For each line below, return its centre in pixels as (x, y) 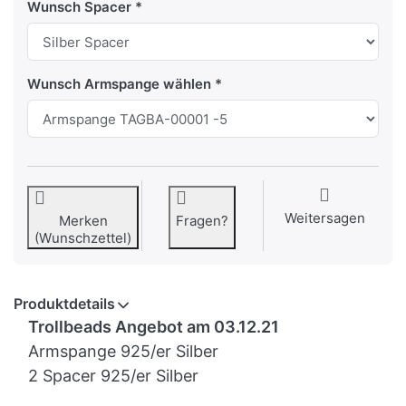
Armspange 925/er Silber (126, 352)
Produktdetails (64, 304)
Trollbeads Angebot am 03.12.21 (154, 327)
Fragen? (203, 221)
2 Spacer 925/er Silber (113, 376)
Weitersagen (324, 218)
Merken (83, 221)
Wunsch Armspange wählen (119, 84)
